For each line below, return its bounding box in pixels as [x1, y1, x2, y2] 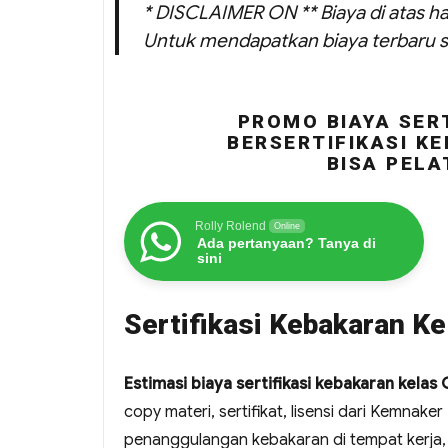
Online [274, 221, 300, 232]
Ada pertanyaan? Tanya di [197, 235, 376, 252]
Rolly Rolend [195, 219, 266, 234]
